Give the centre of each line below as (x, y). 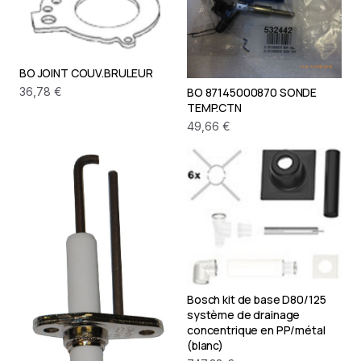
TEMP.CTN (214, 108)
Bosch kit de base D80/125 (257, 299)
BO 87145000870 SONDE (252, 93)
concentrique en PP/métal (256, 330)
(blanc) (205, 345)
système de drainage (244, 314)
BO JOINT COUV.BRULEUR (87, 73)
